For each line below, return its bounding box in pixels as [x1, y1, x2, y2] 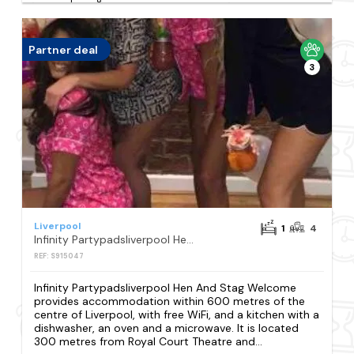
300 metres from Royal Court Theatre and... [34, 334, 263, 349]
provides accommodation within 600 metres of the [34, 294, 306, 309]
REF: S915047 [34, 251, 85, 262]
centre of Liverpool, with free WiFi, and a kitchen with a [34, 307, 320, 322]
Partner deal [28, 42, 99, 57]
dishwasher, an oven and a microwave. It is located [34, 321, 299, 336]
